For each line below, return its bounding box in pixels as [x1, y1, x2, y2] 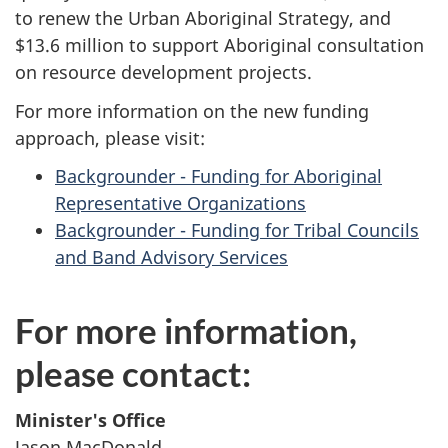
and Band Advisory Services [55, 245, 288, 270]
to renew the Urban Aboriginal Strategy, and [15, 6, 391, 31]
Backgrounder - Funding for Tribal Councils [55, 218, 419, 243]
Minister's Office [15, 407, 166, 432]
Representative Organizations [55, 191, 306, 216]
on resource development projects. [15, 60, 312, 85]
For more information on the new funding [15, 98, 369, 123]
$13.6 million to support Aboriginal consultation [15, 33, 424, 58]
